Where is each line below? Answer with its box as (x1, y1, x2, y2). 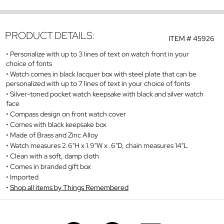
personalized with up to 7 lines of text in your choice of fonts (6, 78, 190, 88)
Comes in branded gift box (10, 161, 91, 171)
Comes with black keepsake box (10, 119, 106, 129)
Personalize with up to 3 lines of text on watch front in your (10, 49, 189, 58)
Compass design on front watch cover (10, 109, 126, 118)
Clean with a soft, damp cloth (10, 151, 99, 160)
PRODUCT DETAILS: (5, 29, 95, 42)
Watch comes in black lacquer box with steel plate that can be (10, 69, 196, 78)
